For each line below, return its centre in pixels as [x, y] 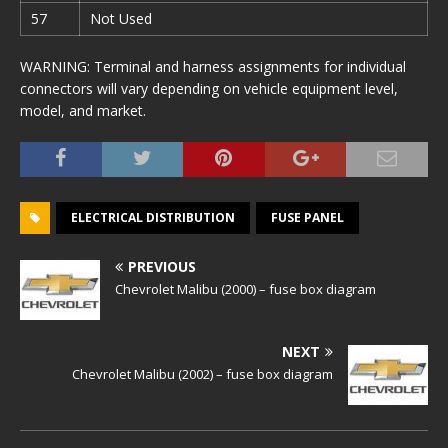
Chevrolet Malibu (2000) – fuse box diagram [245, 289]
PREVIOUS [162, 266]
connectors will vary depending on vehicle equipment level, [209, 88]
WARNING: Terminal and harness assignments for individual [213, 66]
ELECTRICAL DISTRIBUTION [153, 217]
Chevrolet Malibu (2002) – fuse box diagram [202, 374]
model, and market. [83, 110]
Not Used [121, 18]
